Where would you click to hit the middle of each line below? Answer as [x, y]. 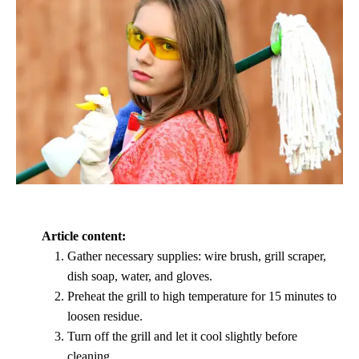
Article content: [84, 236]
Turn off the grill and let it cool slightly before [182, 337]
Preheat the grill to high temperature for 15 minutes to [202, 296]
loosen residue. [105, 317]
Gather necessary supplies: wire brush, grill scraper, [197, 256]
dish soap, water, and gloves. [140, 276]
